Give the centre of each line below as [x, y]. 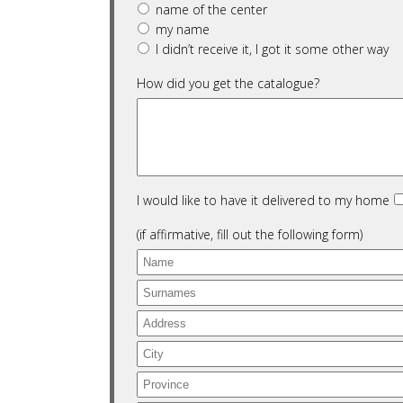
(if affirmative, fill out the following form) [250, 234]
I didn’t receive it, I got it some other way [272, 49]
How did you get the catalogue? [228, 83]
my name [183, 29]
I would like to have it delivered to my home [263, 200]
